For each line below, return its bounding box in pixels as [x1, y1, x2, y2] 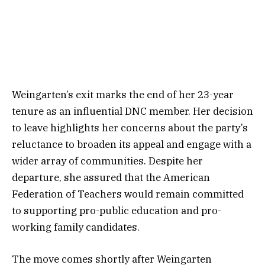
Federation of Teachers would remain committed [12, 187, 244, 201]
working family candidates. [12, 220, 140, 234]
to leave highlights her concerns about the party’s [12, 121, 248, 134]
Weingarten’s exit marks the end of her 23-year [12, 88, 234, 101]
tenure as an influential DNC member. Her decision [12, 104, 253, 118]
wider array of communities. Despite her [12, 154, 203, 167]
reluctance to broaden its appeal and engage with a [12, 137, 251, 151]
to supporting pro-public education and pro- [12, 203, 221, 217]
